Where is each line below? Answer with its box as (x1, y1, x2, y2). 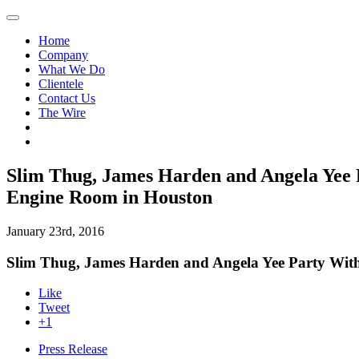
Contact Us (38, 91, 95, 105)
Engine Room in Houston (6, 186, 212, 208)
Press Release (38, 342, 107, 357)
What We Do (38, 63, 105, 76)
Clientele (38, 77, 83, 91)
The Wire (38, 106, 86, 119)
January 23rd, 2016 (6, 224, 104, 238)
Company (38, 48, 88, 62)
